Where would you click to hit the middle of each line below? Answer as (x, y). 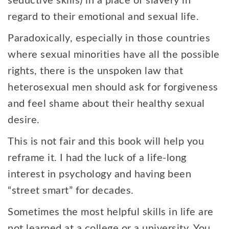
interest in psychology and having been (99, 174)
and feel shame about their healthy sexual (106, 104)
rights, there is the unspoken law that (95, 71)
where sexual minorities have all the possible (114, 55)
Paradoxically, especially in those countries (109, 38)
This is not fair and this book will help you (106, 142)
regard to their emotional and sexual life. (103, 17)
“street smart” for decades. (71, 191)
